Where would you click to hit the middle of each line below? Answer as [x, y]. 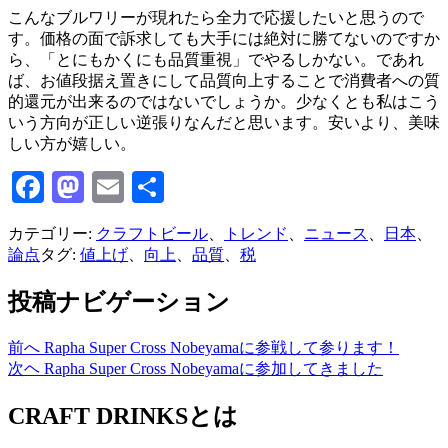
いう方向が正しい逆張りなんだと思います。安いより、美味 [224, 122]
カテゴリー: [52, 233]
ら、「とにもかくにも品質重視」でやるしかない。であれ [216, 59]
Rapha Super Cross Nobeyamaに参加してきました [213, 368]
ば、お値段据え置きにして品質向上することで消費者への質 [224, 80]
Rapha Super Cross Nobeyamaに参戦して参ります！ [221, 347]
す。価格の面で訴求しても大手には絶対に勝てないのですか [224, 38]
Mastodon [147, 186]
